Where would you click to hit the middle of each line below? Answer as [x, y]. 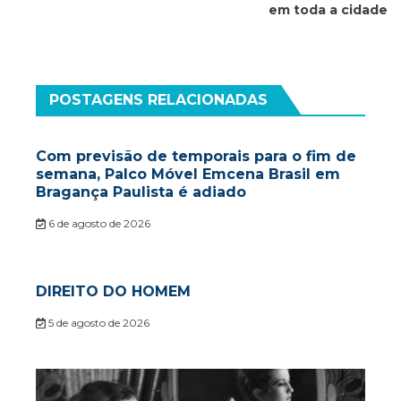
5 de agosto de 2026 [97, 323]
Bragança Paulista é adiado [141, 192]
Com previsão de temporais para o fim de [196, 157]
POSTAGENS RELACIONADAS [158, 100]
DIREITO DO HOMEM [113, 292]
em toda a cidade [328, 10]
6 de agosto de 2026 [98, 224]
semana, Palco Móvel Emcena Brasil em [188, 175]
